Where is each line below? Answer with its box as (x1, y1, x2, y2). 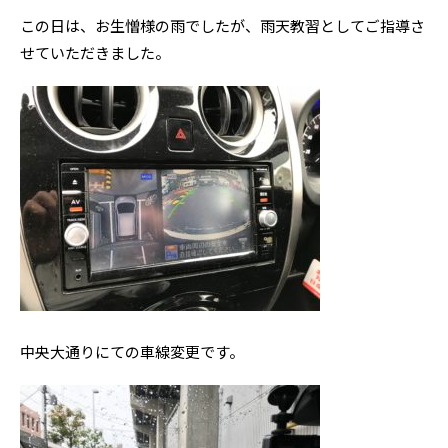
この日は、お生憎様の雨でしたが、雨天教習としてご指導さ (20, 15, 425, 36)
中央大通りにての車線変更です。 (20, 341, 244, 362)
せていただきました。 (20, 42, 170, 63)
